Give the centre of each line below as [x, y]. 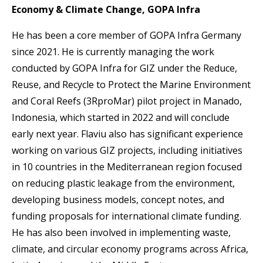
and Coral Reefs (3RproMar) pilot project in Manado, [127, 101]
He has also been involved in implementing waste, [121, 233]
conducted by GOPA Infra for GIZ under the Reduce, [124, 68]
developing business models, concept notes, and [118, 200]
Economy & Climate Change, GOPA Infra [106, 10]
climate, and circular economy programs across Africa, [130, 249]
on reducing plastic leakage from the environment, [123, 183]
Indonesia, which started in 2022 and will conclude [121, 118]
